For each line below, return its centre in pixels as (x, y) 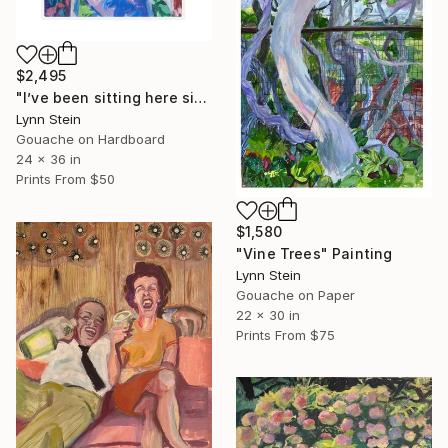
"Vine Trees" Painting (314, 254)
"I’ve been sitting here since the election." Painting (201, 98)
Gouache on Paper (295, 295)
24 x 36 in (48, 159)
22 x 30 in (268, 315)
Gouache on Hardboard (90, 139)
